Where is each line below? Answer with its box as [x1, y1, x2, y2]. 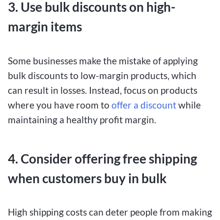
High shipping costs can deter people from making [8, 206, 212, 218]
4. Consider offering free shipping [8, 151, 197, 166]
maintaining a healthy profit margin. [8, 113, 156, 125]
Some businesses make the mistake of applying [8, 55, 198, 66]
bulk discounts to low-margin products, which [8, 69, 196, 81]
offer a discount [111, 99, 176, 110]
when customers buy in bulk [8, 170, 166, 186]
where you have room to [8, 99, 111, 110]
